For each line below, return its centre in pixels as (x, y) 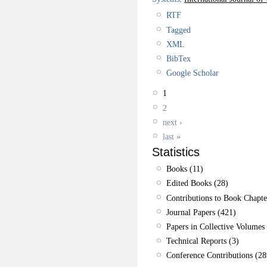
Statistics (176, 152)
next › (173, 122)
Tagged (178, 30)
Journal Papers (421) (201, 212)
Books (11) (185, 169)
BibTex (178, 58)
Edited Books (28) (197, 183)
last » (172, 137)
